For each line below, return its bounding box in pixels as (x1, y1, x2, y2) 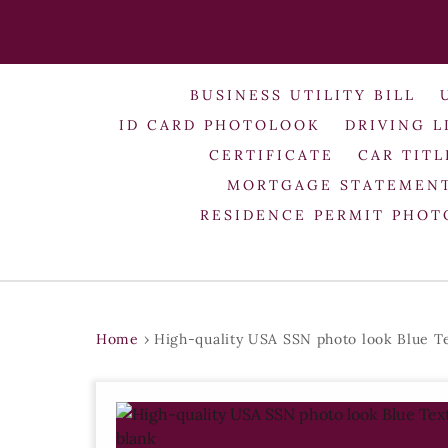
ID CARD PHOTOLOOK (119, 115, 322, 134)
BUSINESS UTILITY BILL (190, 85, 417, 104)
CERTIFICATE (209, 145, 335, 164)
